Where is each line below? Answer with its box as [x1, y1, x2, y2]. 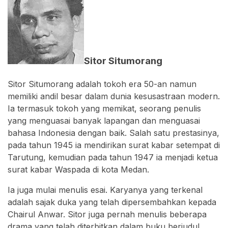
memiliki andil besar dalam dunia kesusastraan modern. [8, 91, 220, 101]
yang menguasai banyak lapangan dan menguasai [8, 115, 200, 126]
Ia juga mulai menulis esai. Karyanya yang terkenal [8, 184, 203, 195]
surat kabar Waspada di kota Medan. [8, 164, 149, 175]
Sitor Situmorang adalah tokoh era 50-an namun [8, 78, 196, 89]
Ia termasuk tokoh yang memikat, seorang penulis [8, 103, 201, 113]
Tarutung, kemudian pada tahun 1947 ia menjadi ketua [8, 152, 218, 162]
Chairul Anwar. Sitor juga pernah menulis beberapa [8, 209, 207, 219]
